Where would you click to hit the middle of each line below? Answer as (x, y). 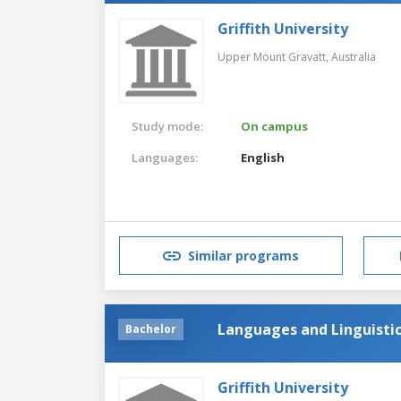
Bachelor (151, 328)
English (263, 157)
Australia (354, 56)
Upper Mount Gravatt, (274, 56)
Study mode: (167, 126)
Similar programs (243, 256)
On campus (275, 126)
